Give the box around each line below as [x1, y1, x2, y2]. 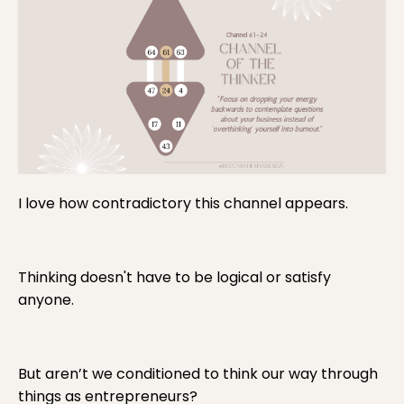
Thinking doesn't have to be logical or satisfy [18, 267, 331, 289]
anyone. [18, 289, 74, 311]
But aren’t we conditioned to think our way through [18, 363, 378, 385]
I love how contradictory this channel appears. [18, 193, 348, 215]
